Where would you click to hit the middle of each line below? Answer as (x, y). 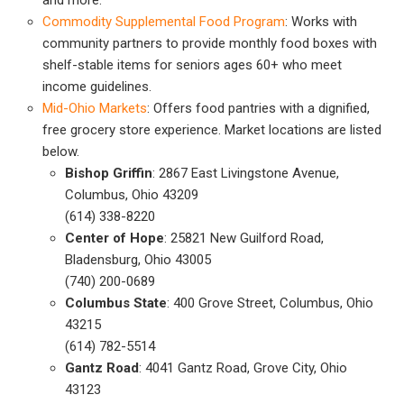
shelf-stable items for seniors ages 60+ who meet (193, 64)
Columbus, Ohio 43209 (132, 194)
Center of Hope (115, 238)
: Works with (321, 21)
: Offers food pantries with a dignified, (259, 108)
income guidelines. (97, 86)
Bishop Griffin (109, 173)
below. (61, 151)
